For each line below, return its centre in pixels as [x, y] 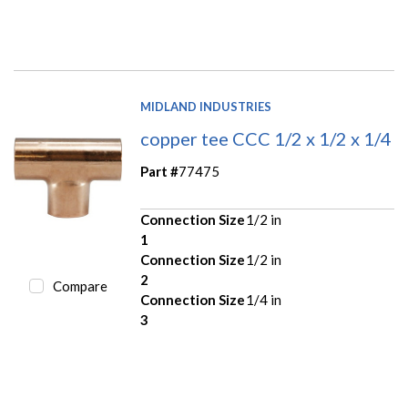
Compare [80, 286]
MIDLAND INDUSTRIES [206, 107]
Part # [160, 172]
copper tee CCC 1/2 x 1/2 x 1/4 [266, 139]
